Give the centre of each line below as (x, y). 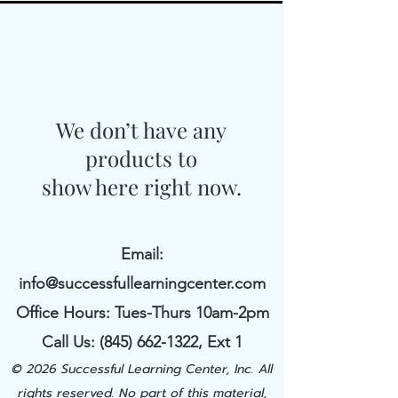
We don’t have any (141, 130)
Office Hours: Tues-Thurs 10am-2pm (142, 313)
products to (141, 158)
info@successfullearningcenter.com (142, 283)
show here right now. (141, 187)
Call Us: (71, 342)
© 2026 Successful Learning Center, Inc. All (142, 369)
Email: (142, 254)
